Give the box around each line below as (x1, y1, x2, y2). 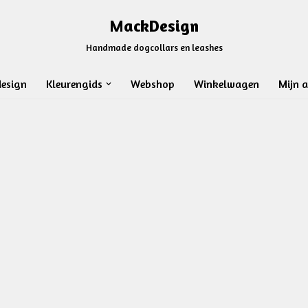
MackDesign (109, 16, 199, 36)
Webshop (130, 77, 175, 91)
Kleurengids (45, 77, 102, 91)
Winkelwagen (193, 77, 259, 91)
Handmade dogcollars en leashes (85, 42, 223, 53)
